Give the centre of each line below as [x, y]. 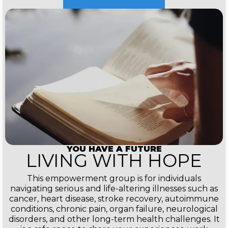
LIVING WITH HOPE [114, 160]
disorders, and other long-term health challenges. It [114, 219]
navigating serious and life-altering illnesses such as [114, 188]
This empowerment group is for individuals [114, 178]
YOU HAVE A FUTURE [114, 149]
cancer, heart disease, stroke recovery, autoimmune [114, 198]
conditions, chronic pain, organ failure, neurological [114, 209]
